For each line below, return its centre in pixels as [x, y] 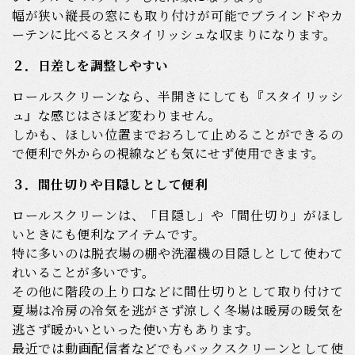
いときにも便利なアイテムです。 [109, 235]
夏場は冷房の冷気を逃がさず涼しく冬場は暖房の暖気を [177, 311]
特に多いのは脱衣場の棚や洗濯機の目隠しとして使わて [177, 254]
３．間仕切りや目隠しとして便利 [110, 185]
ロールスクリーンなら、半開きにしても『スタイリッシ [177, 97]
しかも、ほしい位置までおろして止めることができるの [177, 135]
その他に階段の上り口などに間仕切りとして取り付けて [177, 292]
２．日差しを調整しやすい [90, 66]
